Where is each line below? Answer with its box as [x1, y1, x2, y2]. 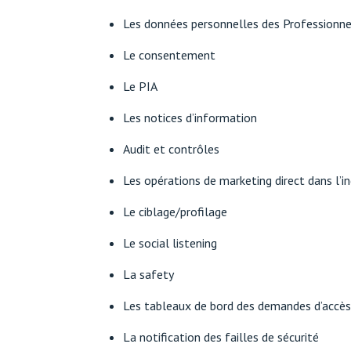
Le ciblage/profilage [123, 204, 227, 220]
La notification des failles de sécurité [123, 329, 319, 346]
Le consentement [123, 47, 215, 63]
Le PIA [123, 78, 157, 95]
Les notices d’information [123, 110, 257, 126]
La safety [123, 266, 174, 283]
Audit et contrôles [123, 141, 219, 157]
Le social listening [123, 235, 217, 251]
